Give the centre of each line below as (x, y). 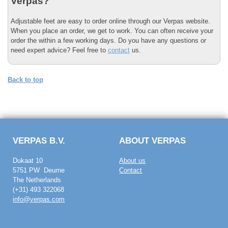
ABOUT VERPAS (153, 140)
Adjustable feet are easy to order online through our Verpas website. (110, 21)
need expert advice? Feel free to (59, 50)
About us (133, 160)
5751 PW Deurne (39, 170)
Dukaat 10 (28, 160)
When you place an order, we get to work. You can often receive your (112, 31)
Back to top (25, 80)
